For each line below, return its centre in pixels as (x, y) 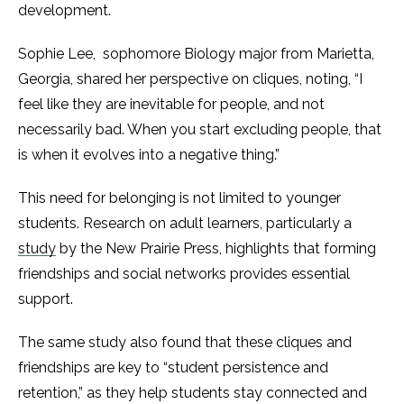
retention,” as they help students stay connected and (193, 393)
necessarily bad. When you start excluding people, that (200, 130)
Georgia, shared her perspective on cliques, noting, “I (190, 79)
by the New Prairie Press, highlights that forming (216, 249)
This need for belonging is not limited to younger (179, 198)
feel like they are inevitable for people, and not (171, 105)
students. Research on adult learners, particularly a (185, 224)
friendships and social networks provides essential (184, 274)
